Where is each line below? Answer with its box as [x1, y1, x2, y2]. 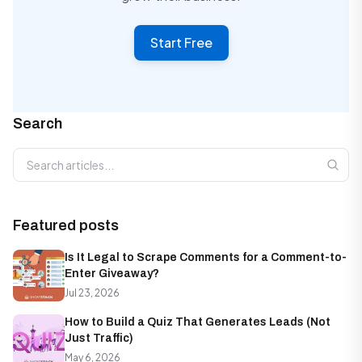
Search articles [12, 147, 101, 165]
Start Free [149, 33, 213, 51]
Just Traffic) [65, 331, 133, 344]
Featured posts [13, 217, 119, 234]
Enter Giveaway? [65, 267, 159, 280]
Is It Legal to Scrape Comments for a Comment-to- [65, 250, 347, 263]
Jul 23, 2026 [65, 286, 120, 299]
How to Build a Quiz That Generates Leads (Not [65, 315, 330, 328]
